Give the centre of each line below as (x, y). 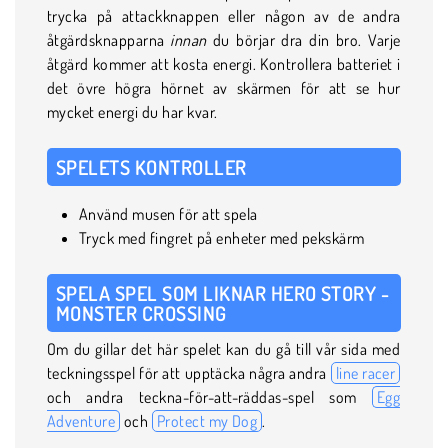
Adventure (81, 420)
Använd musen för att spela (168, 213)
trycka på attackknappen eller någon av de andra (224, 15)
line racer (365, 372)
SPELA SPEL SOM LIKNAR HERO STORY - (223, 292)
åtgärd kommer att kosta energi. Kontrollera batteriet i (224, 63)
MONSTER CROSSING (141, 312)
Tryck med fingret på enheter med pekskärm (222, 237)
